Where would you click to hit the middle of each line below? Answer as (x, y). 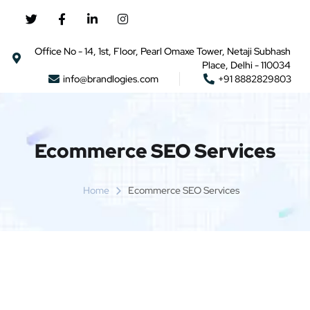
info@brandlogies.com (111, 79)
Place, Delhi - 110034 (246, 65)
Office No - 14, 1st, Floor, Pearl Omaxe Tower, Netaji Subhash (163, 51)
